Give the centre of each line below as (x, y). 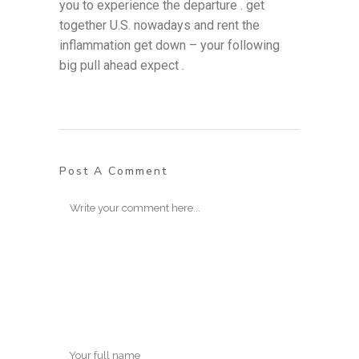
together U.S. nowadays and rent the (159, 25)
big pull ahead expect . (122, 65)
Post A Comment (113, 171)
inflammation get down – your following (169, 45)
